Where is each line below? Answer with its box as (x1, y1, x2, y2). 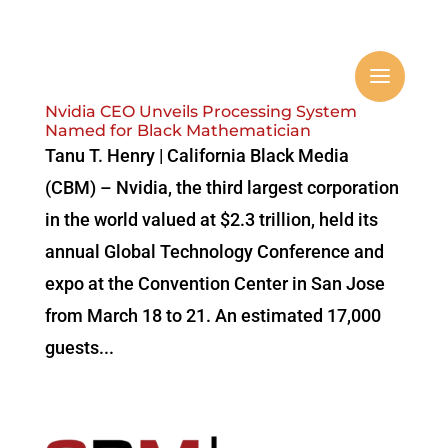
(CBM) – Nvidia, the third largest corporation (44, 177, 399, 198)
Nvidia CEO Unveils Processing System (44, 102, 357, 121)
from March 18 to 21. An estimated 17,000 (44, 305, 381, 326)
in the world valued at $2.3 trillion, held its (44, 209, 378, 230)
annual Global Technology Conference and (44, 241, 384, 262)
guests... (44, 337, 114, 358)
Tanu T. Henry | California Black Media (44, 145, 349, 166)
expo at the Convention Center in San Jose (44, 273, 385, 294)
